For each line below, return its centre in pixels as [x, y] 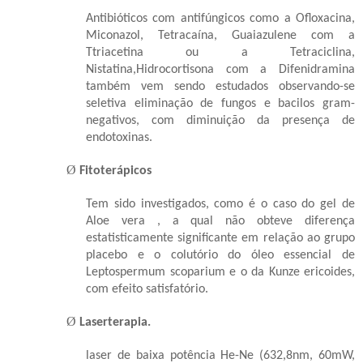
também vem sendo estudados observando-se [220, 86]
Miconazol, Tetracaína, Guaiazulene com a [220, 35]
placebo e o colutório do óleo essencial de [220, 255]
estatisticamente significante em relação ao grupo [220, 238]
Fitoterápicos [115, 171]
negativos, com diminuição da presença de [220, 120]
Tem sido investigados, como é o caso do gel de [220, 204]
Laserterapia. [115, 322]
